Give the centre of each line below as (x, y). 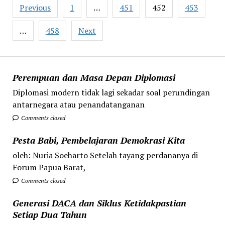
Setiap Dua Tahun (49, 214)
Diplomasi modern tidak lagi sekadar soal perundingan (111, 92)
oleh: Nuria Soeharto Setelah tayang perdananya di (105, 155)
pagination (38, 15)
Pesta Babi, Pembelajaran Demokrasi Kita (98, 140)
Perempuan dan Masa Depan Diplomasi (94, 77)
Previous (35, 8)
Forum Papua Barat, (49, 167)
